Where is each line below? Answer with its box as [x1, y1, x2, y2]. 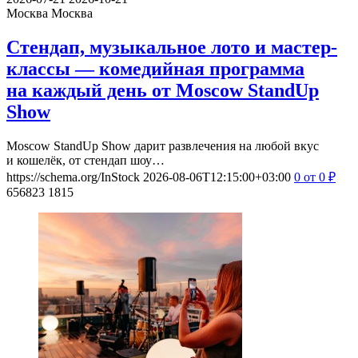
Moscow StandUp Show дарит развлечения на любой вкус [6, 138, 319, 153]
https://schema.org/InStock [6, 169, 140, 184]
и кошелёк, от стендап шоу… [6, 153, 165, 167]
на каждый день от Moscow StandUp [6, 79, 319, 101]
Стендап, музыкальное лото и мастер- [6, 36, 337, 58]
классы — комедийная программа [6, 58, 304, 79]
